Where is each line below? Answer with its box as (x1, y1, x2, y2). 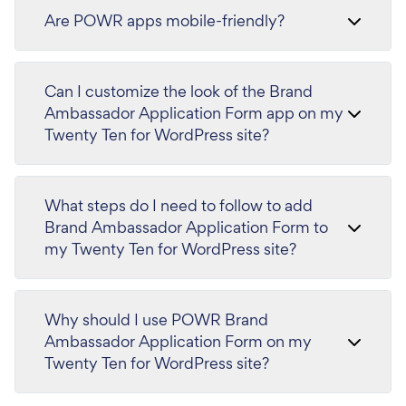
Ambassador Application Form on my (44, 331, 312, 352)
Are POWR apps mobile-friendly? (44, 10, 285, 31)
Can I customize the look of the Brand (44, 81, 313, 101)
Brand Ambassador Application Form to (44, 217, 328, 237)
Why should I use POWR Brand (44, 309, 268, 330)
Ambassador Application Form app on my (44, 102, 343, 123)
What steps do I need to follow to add (44, 195, 313, 216)
